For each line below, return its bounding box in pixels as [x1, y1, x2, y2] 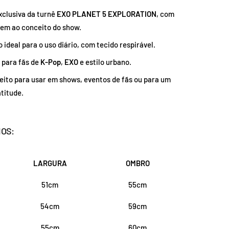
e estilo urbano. [78, 57, 132, 66]
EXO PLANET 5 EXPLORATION [57, 9, 157, 18]
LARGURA [33, 158, 67, 168]
